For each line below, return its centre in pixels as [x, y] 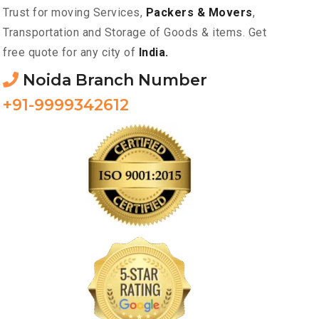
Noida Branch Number [113, 80]
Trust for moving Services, [74, 13]
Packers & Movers [199, 13]
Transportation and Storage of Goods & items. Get [135, 33]
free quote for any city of [71, 53]
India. [153, 53]
